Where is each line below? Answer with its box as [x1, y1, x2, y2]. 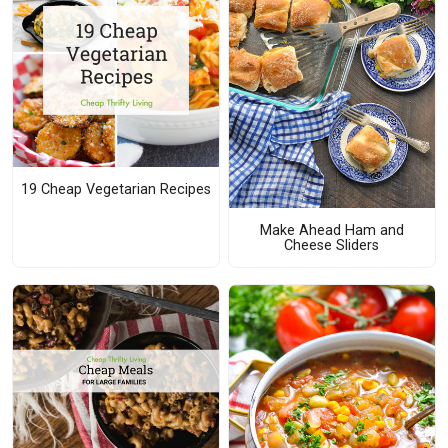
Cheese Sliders [284, 236, 380, 254]
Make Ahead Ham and [259, 221, 404, 239]
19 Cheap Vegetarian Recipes [20, 180, 211, 198]
